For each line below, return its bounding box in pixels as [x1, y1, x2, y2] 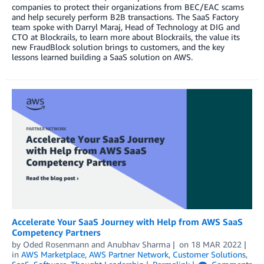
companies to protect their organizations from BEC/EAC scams [12, 1, 244, 12]
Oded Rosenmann [23, 239, 89, 250]
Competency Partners [12, 227, 101, 238]
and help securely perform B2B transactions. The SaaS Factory [12, 11, 239, 22]
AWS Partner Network [89, 249, 169, 260]
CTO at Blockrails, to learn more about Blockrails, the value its [12, 31, 240, 42]
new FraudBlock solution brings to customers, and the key [12, 41, 225, 52]
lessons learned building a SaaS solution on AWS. [12, 51, 193, 62]
